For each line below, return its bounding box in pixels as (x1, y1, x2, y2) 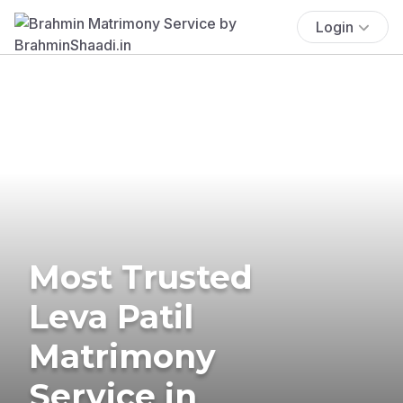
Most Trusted (29, 256, 253, 297)
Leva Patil (29, 296, 193, 336)
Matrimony (29, 336, 216, 376)
